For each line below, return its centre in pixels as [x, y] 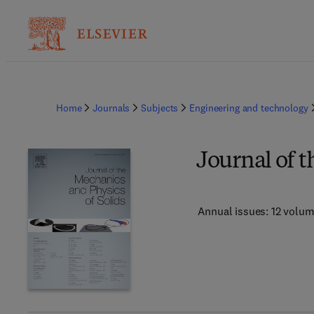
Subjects [160, 108]
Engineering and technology [249, 108]
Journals [111, 108]
